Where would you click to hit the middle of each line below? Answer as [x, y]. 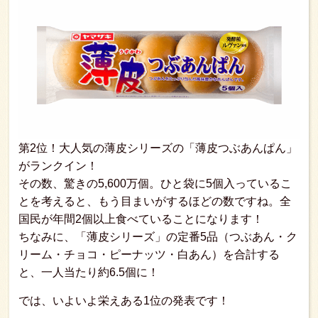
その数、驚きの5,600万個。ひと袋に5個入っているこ [155, 184]
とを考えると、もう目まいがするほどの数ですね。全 [155, 202]
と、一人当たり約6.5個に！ [89, 273]
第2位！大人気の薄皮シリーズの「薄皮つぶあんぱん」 [158, 148]
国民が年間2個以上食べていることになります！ [141, 219]
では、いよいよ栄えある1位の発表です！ [124, 301]
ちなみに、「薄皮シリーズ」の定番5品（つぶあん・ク [158, 237]
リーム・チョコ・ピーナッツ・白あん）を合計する [149, 255]
